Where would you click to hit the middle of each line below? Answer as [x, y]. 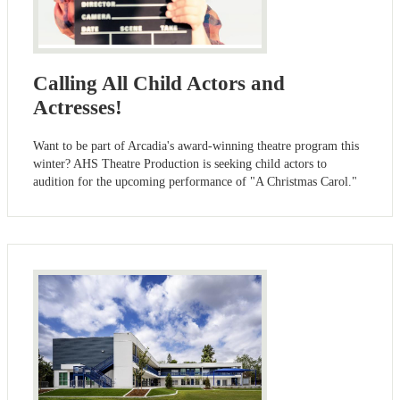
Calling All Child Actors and [159, 84]
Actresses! [78, 108]
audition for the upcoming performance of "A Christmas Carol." [195, 182]
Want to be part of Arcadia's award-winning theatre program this [196, 146]
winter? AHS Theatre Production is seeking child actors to [180, 164]
